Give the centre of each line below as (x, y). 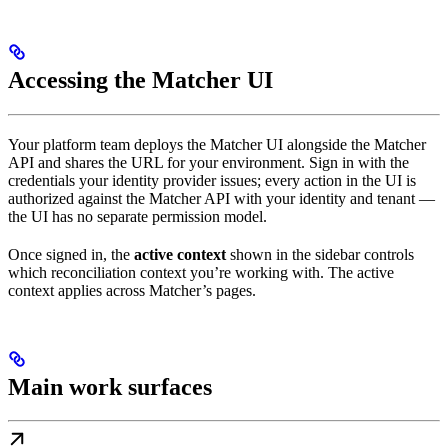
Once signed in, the (71, 254)
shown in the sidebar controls (320, 254)
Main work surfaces (110, 386)
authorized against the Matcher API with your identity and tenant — (221, 198)
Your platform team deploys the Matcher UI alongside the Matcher (217, 144)
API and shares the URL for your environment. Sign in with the (208, 162)
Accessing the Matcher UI (140, 79)
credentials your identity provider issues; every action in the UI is (212, 180)
